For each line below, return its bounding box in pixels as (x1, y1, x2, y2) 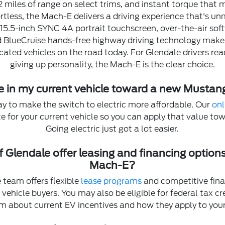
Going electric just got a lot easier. (46, 124, 179, 134)
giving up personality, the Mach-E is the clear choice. (10, 60, 215, 69)
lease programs (80, 176, 142, 186)
